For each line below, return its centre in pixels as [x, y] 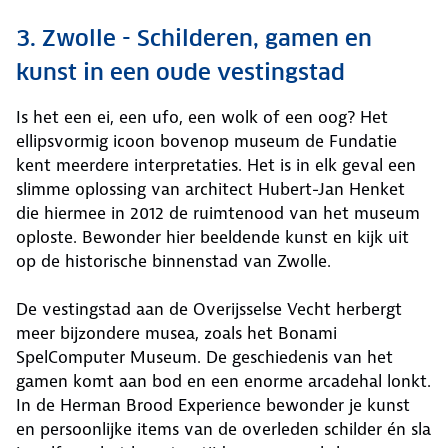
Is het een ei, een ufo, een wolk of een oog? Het [202, 116]
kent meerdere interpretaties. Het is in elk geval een [216, 164]
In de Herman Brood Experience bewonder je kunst [213, 404]
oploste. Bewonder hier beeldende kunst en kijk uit [212, 236]
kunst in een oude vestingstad [180, 71]
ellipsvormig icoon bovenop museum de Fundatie [206, 140]
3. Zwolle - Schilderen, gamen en [194, 37]
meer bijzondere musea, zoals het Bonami [176, 332]
